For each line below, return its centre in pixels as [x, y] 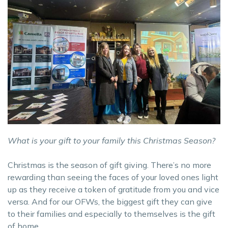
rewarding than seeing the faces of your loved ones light [113, 177]
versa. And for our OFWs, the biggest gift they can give [110, 201]
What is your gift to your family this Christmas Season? [111, 140]
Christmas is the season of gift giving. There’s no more [109, 165]
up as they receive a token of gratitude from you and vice [113, 189]
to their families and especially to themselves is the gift [111, 213]
